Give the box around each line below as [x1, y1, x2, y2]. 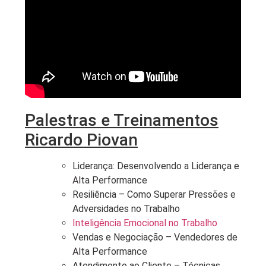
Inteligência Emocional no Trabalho [72, 217, 217, 229]
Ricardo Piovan [25, 129, 138, 150]
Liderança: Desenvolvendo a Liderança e [72, 160, 239, 172]
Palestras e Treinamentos [25, 110, 218, 130]
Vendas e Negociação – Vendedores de [72, 231, 237, 243]
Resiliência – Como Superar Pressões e [72, 188, 236, 200]
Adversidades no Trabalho [72, 202, 180, 214]
